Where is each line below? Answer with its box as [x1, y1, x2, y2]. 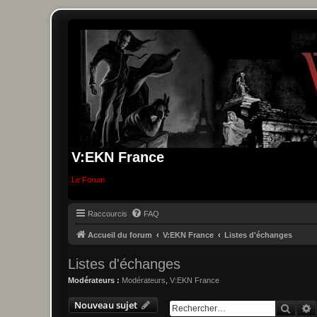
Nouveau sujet [74, 299, 137, 312]
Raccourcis [88, 209, 127, 218]
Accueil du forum [88, 230, 152, 239]
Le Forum [71, 175, 105, 185]
